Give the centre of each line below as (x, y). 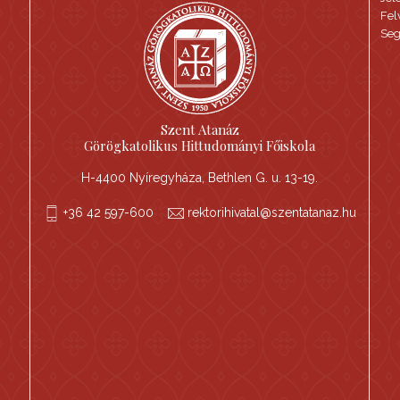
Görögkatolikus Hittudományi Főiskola (200, 146)
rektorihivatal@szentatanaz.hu (271, 212)
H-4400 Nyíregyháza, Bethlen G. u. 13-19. (200, 178)
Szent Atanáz (200, 129)
